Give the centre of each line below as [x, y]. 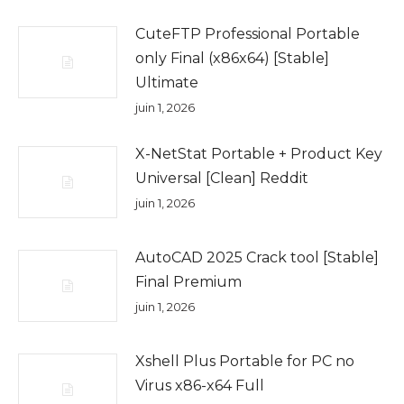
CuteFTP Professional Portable [248, 34]
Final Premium [188, 282]
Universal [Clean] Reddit [222, 178]
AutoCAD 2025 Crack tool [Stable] [257, 257]
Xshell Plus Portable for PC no [245, 361]
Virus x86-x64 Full [200, 386]
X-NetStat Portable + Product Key [259, 154]
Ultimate [167, 83]
